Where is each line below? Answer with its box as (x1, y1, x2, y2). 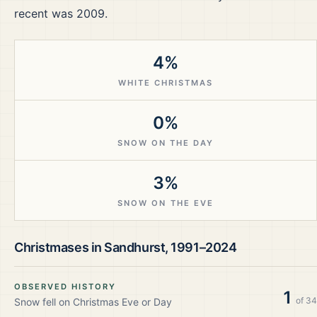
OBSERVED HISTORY (14, 282, 117, 292)
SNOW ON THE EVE (117, 198, 214, 208)
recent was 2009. (14, 6, 108, 21)
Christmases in (14, 240, 105, 255)
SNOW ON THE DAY (117, 138, 214, 148)
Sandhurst (104, 240, 166, 255)
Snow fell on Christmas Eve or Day (14, 296, 172, 308)
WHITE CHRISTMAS (117, 78, 214, 88)
